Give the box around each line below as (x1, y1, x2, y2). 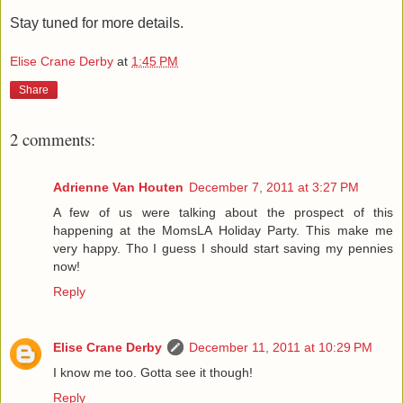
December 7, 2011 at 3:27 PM (189, 179, 359, 194)
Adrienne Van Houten (53, 179, 184, 194)
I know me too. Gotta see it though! (53, 364, 253, 380)
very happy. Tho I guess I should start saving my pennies (53, 240, 393, 255)
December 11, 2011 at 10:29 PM (189, 339, 372, 354)
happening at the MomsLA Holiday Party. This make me (53, 222, 393, 237)
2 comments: (10, 128, 95, 151)
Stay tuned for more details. (10, 14, 184, 31)
